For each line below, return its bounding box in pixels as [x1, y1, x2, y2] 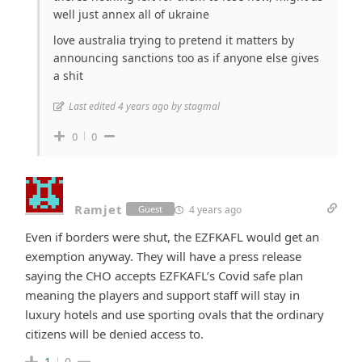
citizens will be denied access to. [25, 325, 204, 342]
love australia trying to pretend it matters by [53, 32, 294, 48]
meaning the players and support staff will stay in [25, 286, 300, 303]
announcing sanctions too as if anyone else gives [53, 49, 319, 65]
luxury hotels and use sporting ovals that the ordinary [25, 305, 324, 322]
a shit [53, 67, 83, 83]
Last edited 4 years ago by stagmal [69, 99, 220, 113]
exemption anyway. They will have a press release [25, 247, 301, 264]
